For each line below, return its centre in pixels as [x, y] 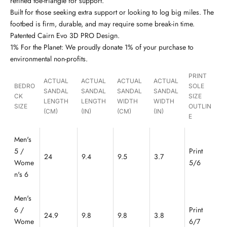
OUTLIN [200, 106]
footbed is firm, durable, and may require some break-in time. [102, 24]
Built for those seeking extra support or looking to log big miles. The [112, 12]
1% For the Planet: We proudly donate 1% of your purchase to [102, 47]
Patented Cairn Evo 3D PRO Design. [65, 35]
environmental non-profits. [49, 59]
